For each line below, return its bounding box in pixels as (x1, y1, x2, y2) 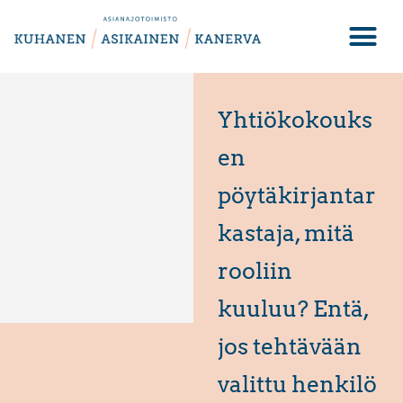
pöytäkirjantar (217, 182, 376, 210)
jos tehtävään (217, 333, 362, 361)
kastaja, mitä (217, 219, 354, 247)
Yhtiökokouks (217, 106, 372, 134)
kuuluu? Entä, (217, 295, 369, 323)
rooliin (217, 257, 292, 285)
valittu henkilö (217, 371, 377, 399)
